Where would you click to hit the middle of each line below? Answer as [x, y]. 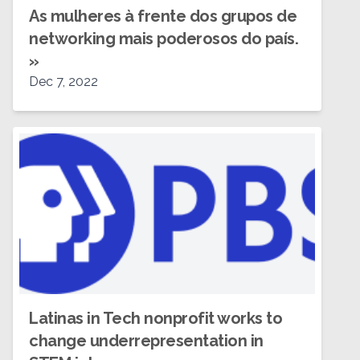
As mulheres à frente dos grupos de [163, 16]
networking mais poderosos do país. [164, 39]
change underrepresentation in [146, 341]
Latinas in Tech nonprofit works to [155, 318]
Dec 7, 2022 [63, 82]
